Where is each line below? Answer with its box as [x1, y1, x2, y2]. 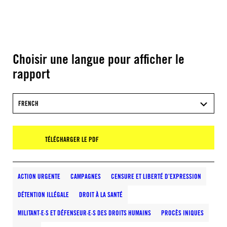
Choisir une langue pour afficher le [13, 51, 184, 67]
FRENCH [18, 99, 39, 107]
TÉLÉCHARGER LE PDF [45, 135, 99, 143]
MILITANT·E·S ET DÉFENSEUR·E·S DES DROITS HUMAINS [18, 209, 151, 217]
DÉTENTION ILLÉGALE [18, 191, 69, 199]
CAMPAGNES [70, 172, 101, 180]
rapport [13, 65, 50, 82]
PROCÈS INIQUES [161, 209, 204, 217]
